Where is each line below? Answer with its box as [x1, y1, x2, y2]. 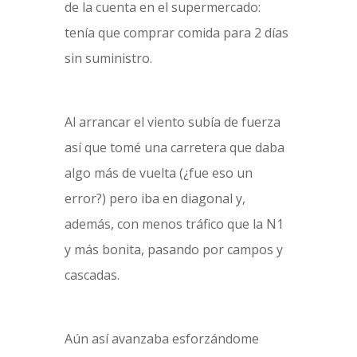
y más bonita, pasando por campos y [64, 241, 283, 258]
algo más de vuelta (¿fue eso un [64, 164, 253, 182]
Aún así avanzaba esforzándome [64, 330, 259, 347]
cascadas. [64, 266, 120, 284]
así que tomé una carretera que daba [64, 139, 284, 156]
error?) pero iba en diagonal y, [64, 190, 245, 207]
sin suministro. [64, 49, 152, 67]
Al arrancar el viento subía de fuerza [64, 113, 280, 131]
